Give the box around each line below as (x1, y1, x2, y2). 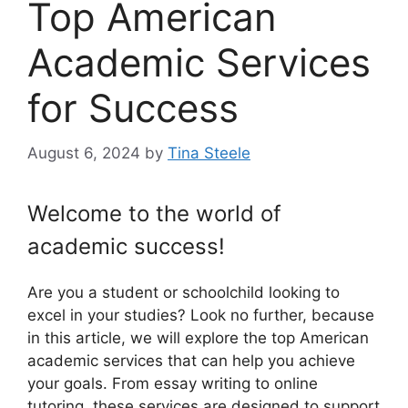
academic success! (27, 232, 225, 260)
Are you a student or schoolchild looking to (27, 282, 340, 301)
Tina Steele (168, 143, 250, 162)
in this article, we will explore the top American (27, 328, 369, 347)
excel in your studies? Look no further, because (27, 305, 374, 324)
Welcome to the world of (27, 199, 281, 227)
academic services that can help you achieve (27, 351, 355, 370)
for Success (27, 85, 239, 132)
